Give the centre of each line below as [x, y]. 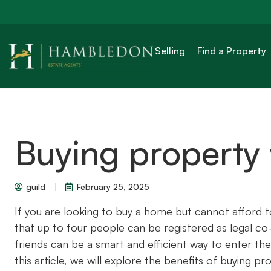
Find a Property [232, 51]
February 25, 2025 [113, 187]
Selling [170, 51]
